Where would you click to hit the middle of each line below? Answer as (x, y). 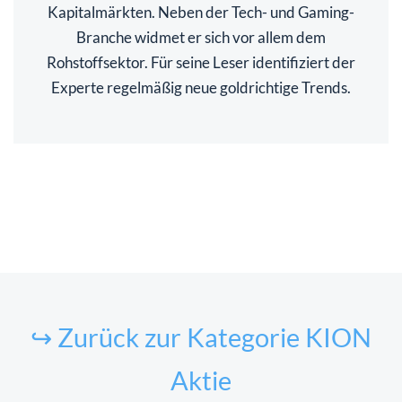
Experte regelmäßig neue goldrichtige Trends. (201, 87)
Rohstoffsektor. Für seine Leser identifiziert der (201, 62)
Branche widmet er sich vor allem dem (201, 37)
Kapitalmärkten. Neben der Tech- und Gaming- (201, 12)
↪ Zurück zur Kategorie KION (201, 337)
